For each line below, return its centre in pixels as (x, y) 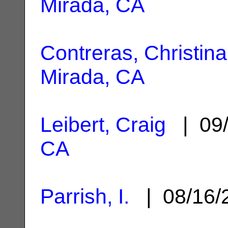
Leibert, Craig (103, 124)
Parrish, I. (85, 196)
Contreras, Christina (134, 53)
